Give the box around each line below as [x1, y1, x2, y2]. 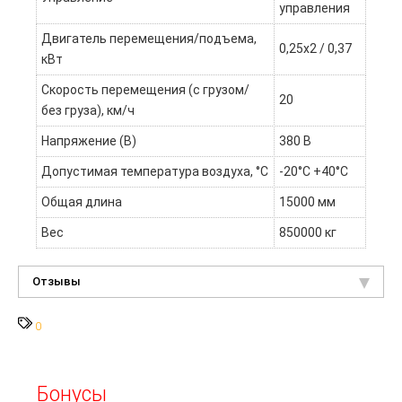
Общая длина [41, 195, 122, 209]
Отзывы [32, 275, 81, 288]
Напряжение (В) [41, 134, 136, 148]
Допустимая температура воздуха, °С [41, 164, 268, 179]
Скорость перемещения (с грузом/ [41, 83, 249, 97]
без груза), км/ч [41, 103, 135, 118]
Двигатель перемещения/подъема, [41, 31, 257, 46]
